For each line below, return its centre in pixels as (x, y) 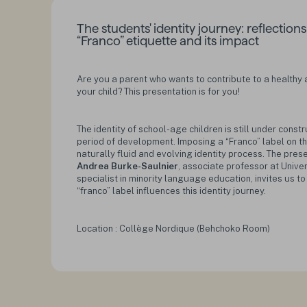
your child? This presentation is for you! (158, 91)
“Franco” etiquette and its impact (168, 41)
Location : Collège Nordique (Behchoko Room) (173, 229)
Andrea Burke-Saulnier (127, 166)
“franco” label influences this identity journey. (172, 191)
